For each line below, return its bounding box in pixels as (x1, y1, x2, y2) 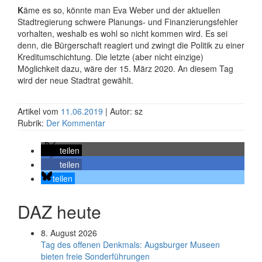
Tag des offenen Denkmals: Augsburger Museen (41, 239, 220, 250)
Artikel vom (18, 105, 61, 117)
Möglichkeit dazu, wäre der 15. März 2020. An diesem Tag (18, 63, 233, 74)
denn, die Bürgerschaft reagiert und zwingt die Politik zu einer (18, 39, 244, 51)
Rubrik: (18, 117, 46, 129)
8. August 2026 (41, 227, 97, 239)
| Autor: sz (105, 105, 143, 117)
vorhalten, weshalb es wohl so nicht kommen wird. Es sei (18, 27, 227, 39)
